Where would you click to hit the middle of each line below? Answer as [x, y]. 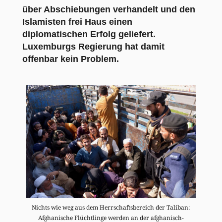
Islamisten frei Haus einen [77, 22]
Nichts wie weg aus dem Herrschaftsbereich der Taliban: [111, 207]
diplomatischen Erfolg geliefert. [89, 34]
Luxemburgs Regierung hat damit [93, 46]
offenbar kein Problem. [70, 59]
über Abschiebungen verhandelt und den [109, 9]
